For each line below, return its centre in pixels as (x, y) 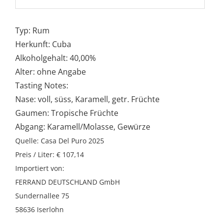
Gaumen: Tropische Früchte (67, 113)
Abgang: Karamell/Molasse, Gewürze (83, 126)
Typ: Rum (33, 30)
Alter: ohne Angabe (51, 71)
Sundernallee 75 (42, 195)
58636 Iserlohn (40, 209)
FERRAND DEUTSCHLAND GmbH (68, 182)
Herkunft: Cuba (43, 44)
